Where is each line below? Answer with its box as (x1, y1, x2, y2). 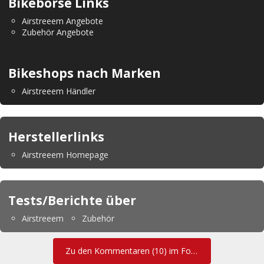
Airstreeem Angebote (22, 15, 103, 27)
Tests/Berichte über (8, 192, 136, 209)
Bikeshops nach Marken (8, 65, 161, 82)
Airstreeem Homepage (22, 149, 108, 161)
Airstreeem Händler (22, 85, 95, 97)
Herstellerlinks (8, 128, 104, 146)
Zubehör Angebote (22, 27, 94, 38)
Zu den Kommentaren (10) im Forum (190, 245, 197, 257)
